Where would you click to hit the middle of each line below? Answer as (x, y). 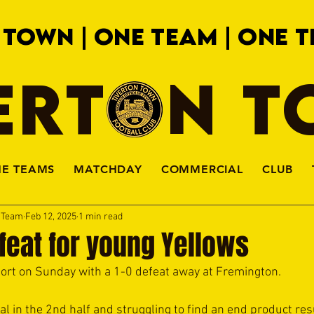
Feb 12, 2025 (51, 217)
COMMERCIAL (202, 169)
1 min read (101, 217)
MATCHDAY (108, 169)
